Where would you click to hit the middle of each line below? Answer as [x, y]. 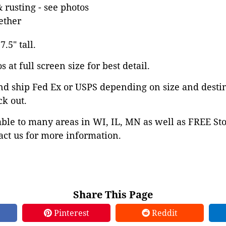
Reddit [164, 213]
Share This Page [113, 194]
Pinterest [70, 213]
